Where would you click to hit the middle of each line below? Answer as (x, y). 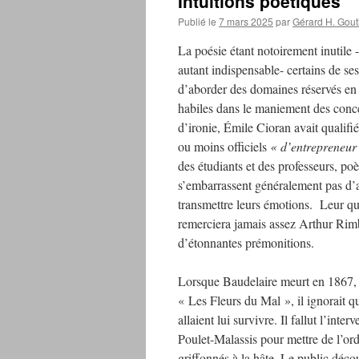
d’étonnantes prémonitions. (246, 242)
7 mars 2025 (246, 21)
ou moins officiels (224, 146)
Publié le (197, 21)
